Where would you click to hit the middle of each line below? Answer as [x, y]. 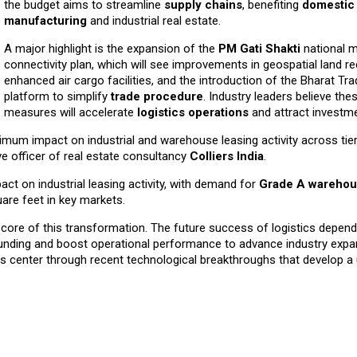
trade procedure [157, 97]
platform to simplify [57, 97]
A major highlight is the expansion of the [111, 49]
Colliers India [227, 157]
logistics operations [192, 113]
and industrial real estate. [153, 21]
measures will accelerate [70, 113]
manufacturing [45, 21]
